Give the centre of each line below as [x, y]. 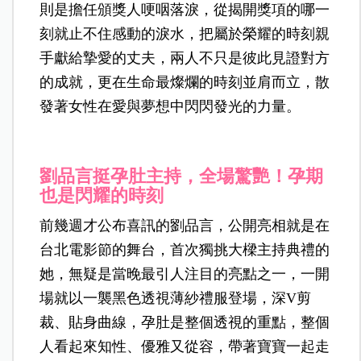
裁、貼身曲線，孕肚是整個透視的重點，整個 [185, 322]
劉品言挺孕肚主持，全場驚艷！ [164, 176]
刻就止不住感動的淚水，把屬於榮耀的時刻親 [185, 33]
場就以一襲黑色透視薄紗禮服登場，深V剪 [176, 298]
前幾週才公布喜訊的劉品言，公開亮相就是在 [185, 225]
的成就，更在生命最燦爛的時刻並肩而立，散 [185, 82]
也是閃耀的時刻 [102, 195]
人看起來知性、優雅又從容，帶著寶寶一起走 [185, 346]
